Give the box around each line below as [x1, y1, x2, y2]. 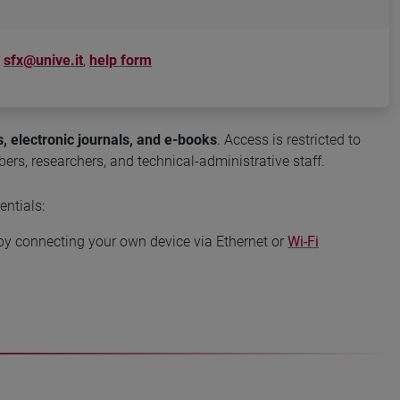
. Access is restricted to [217, 131, 361, 149]
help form [89, 51, 152, 69]
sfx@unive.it [4, 51, 83, 69]
